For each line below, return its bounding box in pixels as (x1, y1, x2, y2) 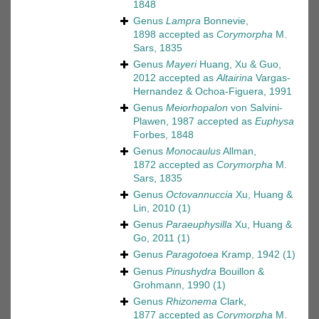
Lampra (166, 15, 201, 27)
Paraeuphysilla (166, 219, 232, 231)
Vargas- (253, 72, 291, 84)
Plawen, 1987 (133, 115, 194, 127)
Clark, (217, 296, 246, 308)
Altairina (216, 72, 253, 84)
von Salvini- (228, 102, 283, 114)
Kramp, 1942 (219, 249, 280, 261)
